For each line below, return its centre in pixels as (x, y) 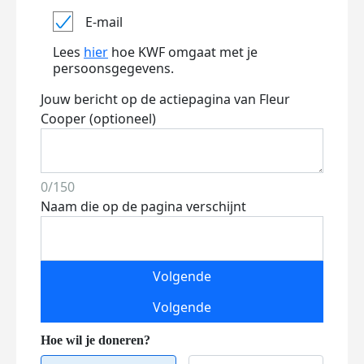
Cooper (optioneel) (98, 119)
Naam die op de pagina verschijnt (143, 206)
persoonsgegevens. (113, 68)
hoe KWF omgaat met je (183, 52)
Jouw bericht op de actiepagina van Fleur (165, 99)
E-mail (104, 22)
